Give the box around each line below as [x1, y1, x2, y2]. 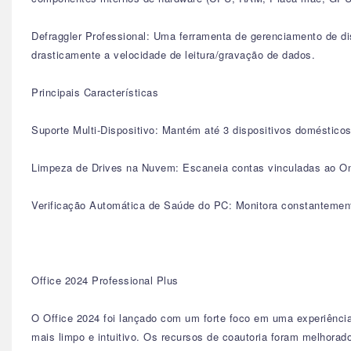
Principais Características [31, 85, 158, 100]
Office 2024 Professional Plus [31, 273, 179, 288]
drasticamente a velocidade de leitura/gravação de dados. [31, 47, 315, 62]
